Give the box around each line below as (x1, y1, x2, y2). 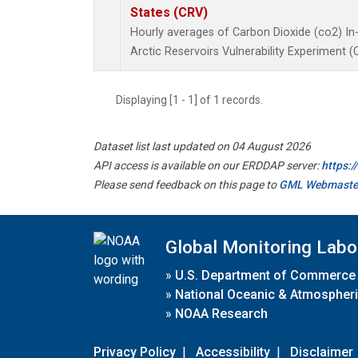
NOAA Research (175, 305, 268, 321)
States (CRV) (130, 5, 208, 21)
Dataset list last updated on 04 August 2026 (93, 140, 311, 153)
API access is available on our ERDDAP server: (93, 159, 321, 173)
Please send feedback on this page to (93, 178, 279, 192)
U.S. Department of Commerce (175, 267, 356, 283)
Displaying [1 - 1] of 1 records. (116, 93, 272, 107)
